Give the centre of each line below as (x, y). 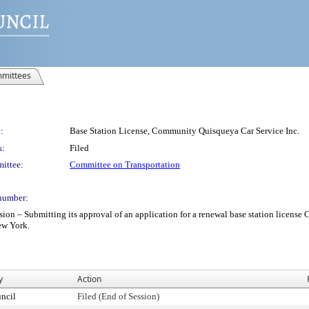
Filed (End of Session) (118, 296)
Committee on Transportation (125, 165)
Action (89, 279)
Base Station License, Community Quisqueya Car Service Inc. (185, 131)
